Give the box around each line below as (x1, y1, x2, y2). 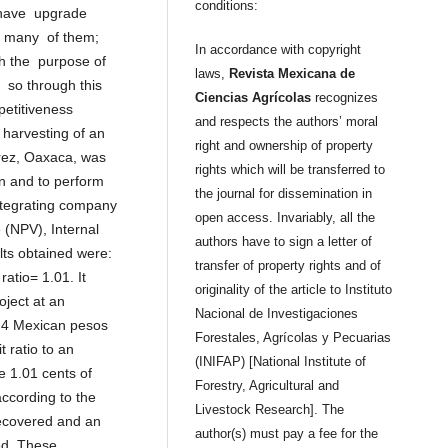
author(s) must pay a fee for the (195, 426, 379, 442)
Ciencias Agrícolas (195, 90, 312, 106)
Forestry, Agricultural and (195, 378, 340, 394)
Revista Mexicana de (229, 66, 356, 82)
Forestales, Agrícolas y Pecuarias (195, 330, 392, 346)
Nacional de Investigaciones (195, 306, 359, 322)
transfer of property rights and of (195, 258, 382, 274)
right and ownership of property (195, 138, 374, 154)
